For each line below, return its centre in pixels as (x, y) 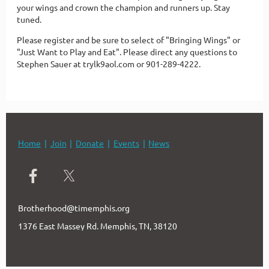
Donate (90, 143)
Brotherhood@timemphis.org (74, 207)
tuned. (29, 19)
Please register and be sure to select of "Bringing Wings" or (128, 39)
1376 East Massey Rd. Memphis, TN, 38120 (98, 225)
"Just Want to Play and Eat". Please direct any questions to (127, 51)
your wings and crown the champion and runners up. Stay (123, 7)
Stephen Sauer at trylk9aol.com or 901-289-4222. (109, 63)
